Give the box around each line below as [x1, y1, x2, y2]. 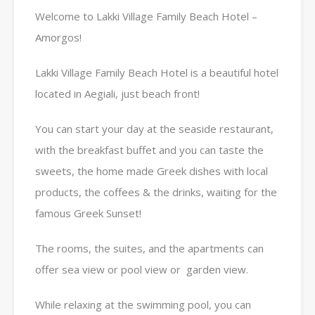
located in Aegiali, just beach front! [35, 86, 200, 101]
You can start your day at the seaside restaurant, [35, 122, 274, 136]
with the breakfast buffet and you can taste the [35, 143, 264, 157]
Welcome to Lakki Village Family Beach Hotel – [35, 9, 257, 24]
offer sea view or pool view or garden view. [35, 262, 248, 277]
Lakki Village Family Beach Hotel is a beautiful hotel [35, 65, 278, 80]
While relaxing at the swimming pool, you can [35, 297, 251, 312]
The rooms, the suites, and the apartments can [35, 241, 264, 256]
